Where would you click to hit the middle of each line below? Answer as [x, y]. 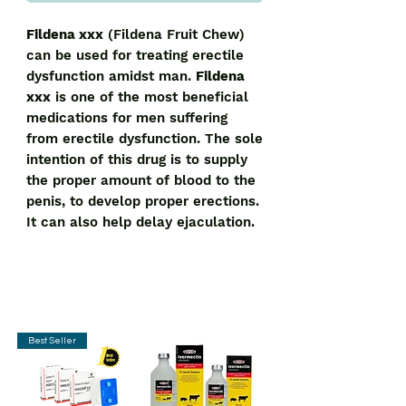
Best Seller [52, 341]
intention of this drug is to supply [137, 160]
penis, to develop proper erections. [143, 202]
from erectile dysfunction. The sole [145, 139]
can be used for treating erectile [135, 56]
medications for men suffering [127, 118]
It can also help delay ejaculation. [140, 222]
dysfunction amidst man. [111, 77]
